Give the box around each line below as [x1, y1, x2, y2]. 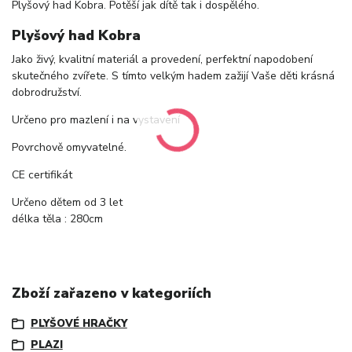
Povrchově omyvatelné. [12, 139, 126, 155]
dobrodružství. [12, 84, 82, 100]
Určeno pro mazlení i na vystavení [12, 112, 180, 127]
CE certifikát [12, 167, 75, 182]
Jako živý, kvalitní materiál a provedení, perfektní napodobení [12, 51, 313, 67]
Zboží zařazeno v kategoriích [12, 284, 211, 303]
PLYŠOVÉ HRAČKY [30, 316, 127, 331]
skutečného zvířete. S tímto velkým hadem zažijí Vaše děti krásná [12, 68, 335, 83]
